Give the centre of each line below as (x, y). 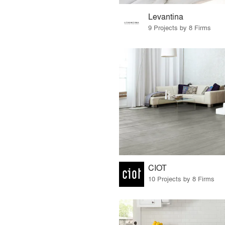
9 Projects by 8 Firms (179, 28)
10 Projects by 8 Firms (181, 178)
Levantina (165, 17)
